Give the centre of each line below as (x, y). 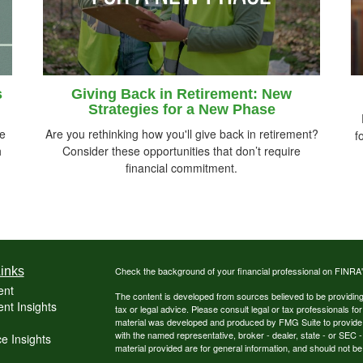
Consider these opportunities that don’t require (181, 150)
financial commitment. (181, 167)
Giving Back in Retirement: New (181, 94)
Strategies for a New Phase (181, 109)
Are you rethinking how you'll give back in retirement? (181, 133)
